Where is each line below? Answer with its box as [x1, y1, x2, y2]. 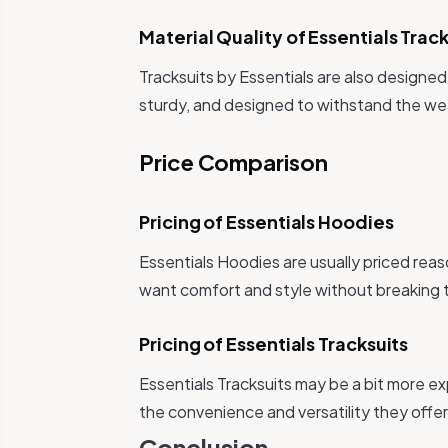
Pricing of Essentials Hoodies [139, 210, 394, 233]
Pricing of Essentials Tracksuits [139, 332, 409, 355]
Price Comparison [139, 148, 328, 176]
